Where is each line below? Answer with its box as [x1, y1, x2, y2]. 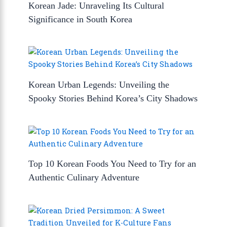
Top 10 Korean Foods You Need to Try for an [28, 159, 197, 169]
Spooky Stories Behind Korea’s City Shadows [28, 93, 198, 104]
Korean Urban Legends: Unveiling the [28, 80, 170, 90]
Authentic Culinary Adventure [28, 172, 140, 183]
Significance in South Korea [28, 14, 133, 24]
